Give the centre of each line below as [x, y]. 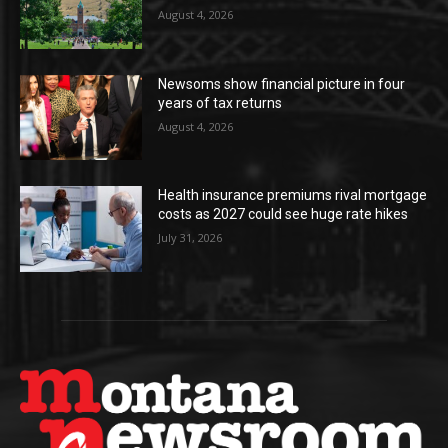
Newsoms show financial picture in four [282, 83]
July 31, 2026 [190, 238]
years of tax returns [220, 102]
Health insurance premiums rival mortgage [293, 195]
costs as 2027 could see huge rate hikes [283, 214]
